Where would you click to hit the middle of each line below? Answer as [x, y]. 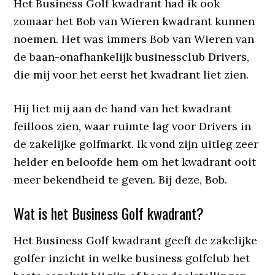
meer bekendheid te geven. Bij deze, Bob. [121, 179]
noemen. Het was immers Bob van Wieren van [134, 39]
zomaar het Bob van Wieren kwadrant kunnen [134, 21]
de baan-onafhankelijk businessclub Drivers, [132, 56]
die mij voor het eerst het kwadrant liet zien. [131, 74]
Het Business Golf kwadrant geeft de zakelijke [136, 240]
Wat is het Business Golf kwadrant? [109, 213]
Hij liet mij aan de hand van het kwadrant [123, 108]
